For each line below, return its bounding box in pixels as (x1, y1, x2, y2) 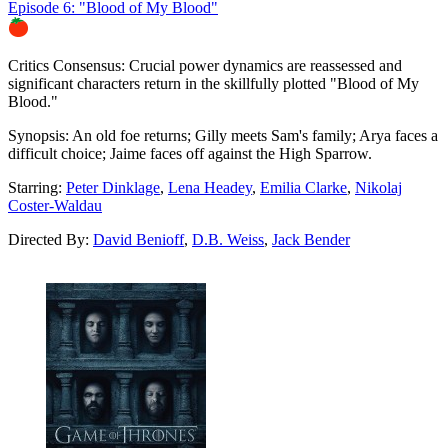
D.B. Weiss (192, 230, 264, 248)
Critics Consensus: (8, 56, 125, 74)
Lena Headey (168, 178, 252, 196)
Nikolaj (355, 178, 402, 196)
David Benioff (93, 230, 184, 248)
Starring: (8, 178, 66, 196)
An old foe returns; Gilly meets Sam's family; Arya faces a (69, 126, 438, 144)
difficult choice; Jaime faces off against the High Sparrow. (8, 144, 372, 162)
